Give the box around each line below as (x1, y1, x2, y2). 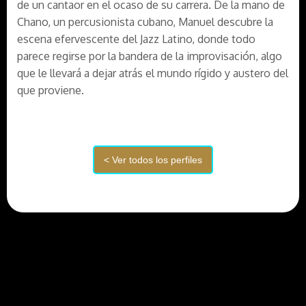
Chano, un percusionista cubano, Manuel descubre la (17, 15, 273, 29)
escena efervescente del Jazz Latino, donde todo (17, 32, 255, 46)
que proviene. (17, 83, 84, 97)
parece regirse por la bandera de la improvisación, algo (17, 49, 282, 63)
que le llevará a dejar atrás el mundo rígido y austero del (17, 66, 288, 80)
